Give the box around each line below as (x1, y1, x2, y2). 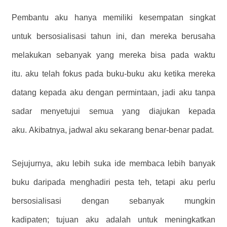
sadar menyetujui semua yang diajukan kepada (12, 107, 215, 116)
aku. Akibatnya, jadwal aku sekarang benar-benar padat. (12, 126, 214, 135)
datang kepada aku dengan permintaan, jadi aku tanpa (12, 88, 215, 97)
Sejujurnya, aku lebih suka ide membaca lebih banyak (12, 159, 215, 168)
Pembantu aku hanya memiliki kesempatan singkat (12, 13, 215, 22)
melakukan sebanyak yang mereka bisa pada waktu (12, 51, 215, 60)
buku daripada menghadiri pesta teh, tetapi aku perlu (12, 178, 215, 187)
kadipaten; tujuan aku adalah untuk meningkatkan (12, 215, 215, 224)
